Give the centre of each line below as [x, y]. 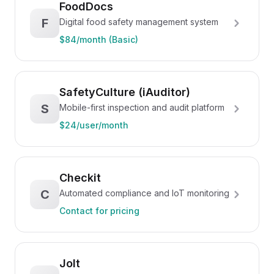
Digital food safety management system [139, 22]
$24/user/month [94, 125]
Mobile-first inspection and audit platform [142, 107]
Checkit [80, 178]
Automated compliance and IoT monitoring [144, 193]
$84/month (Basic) [99, 39]
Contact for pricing [99, 211]
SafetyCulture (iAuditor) [125, 92]
